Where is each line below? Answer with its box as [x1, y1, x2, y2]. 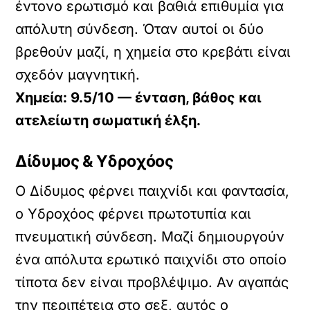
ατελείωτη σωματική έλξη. [15, 111, 201, 129]
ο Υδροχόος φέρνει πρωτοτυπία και [15, 206, 252, 223]
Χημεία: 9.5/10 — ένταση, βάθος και [15, 89, 262, 106]
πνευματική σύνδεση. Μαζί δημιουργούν [15, 228, 285, 246]
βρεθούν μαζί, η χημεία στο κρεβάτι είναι [15, 43, 291, 60]
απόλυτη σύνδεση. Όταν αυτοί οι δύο [15, 20, 264, 37]
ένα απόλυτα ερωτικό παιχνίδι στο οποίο [15, 251, 287, 268]
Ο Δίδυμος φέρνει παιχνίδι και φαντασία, [15, 183, 290, 200]
